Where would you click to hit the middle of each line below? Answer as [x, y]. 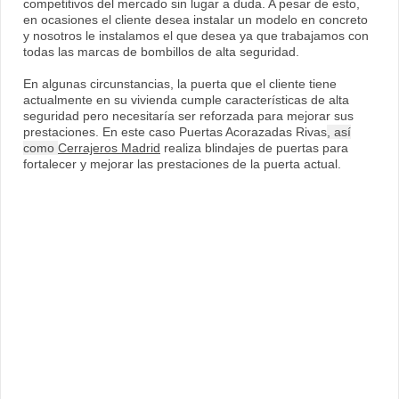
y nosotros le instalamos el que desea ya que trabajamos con [196, 36]
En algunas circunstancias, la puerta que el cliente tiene [180, 84]
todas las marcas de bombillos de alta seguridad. [161, 52]
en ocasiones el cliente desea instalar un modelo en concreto [195, 20]
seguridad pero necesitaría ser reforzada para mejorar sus [188, 116]
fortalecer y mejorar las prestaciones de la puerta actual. [184, 164]
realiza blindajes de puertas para [254, 148]
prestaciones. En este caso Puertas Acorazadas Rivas [175, 132]
